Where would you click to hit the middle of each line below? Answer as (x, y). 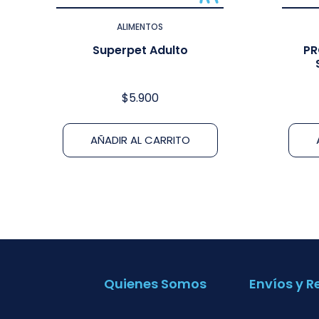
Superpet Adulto (140, 50)
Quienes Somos (155, 283)
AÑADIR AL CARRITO (140, 140)
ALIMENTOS (140, 26)
